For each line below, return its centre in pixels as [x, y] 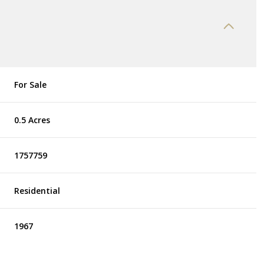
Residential [37, 190]
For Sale [31, 84]
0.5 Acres [32, 120]
